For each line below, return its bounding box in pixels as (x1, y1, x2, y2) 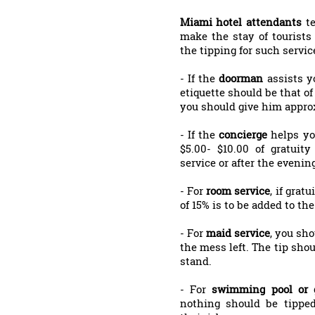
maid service (205, 226, 270, 240)
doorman (219, 71, 267, 85)
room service (206, 184, 271, 198)
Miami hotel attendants (179, 15, 306, 29)
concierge (219, 127, 268, 141)
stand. (179, 254, 212, 268)
